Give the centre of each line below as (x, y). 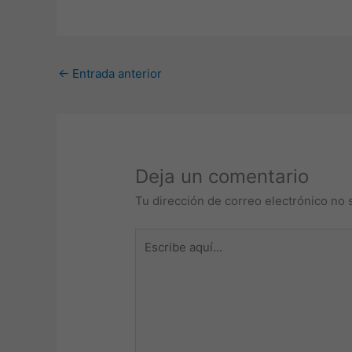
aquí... (151, 255)
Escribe (156, 236)
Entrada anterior (115, 74)
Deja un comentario (222, 177)
